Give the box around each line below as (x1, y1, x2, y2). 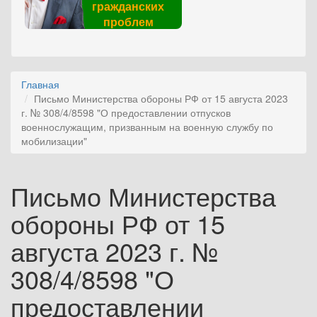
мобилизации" (21, 134, 87, 148)
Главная (21, 77, 59, 91)
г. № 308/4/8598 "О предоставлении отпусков (21, 105, 231, 120)
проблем (103, 13, 154, 30)
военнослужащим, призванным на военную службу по (21, 120, 273, 134)
